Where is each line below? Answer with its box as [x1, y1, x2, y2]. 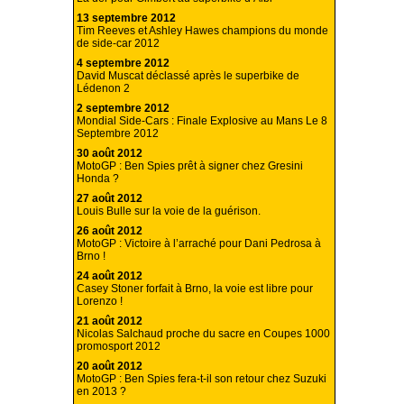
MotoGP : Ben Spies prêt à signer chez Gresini [77, 160, 303, 173]
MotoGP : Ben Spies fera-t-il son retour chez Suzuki [77, 372, 326, 386]
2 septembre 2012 [77, 102, 170, 115]
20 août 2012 [77, 360, 142, 373]
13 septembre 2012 [77, 12, 176, 25]
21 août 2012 [77, 315, 142, 328]
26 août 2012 [77, 225, 142, 238]
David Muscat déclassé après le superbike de [77, 69, 299, 83]
